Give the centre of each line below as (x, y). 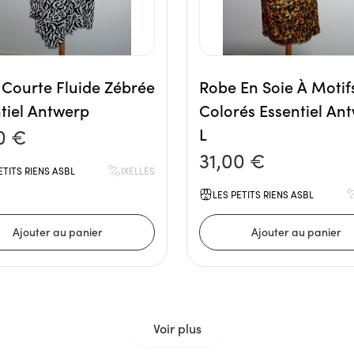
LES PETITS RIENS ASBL (263, 194)
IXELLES (138, 171)
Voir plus (177, 328)
